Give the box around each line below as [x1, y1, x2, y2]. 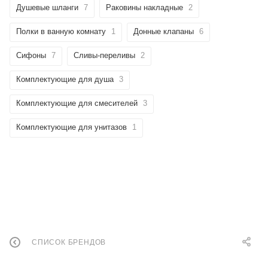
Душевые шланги [16, 2, 78, 12]
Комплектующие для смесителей [16, 98, 138, 108]
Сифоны [16, 50, 46, 60]
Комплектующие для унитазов [16, 122, 127, 132]
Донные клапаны [133, 26, 194, 36]
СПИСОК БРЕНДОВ [32, 238, 106, 247]
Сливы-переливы [74, 50, 135, 60]
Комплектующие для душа [16, 74, 114, 84]
